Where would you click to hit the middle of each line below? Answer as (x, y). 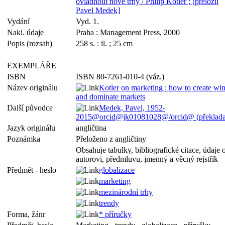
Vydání (20, 21)
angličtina (91, 128)
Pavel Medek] (98, 10)
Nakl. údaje (27, 32)
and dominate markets (110, 97)
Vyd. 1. (87, 21)
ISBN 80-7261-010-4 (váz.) (120, 77)
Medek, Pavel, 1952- (132, 108)
